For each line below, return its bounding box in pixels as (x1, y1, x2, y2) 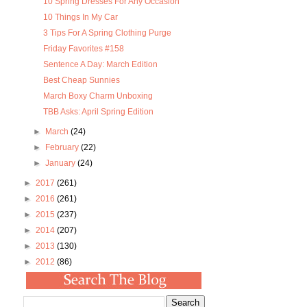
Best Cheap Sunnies (43, 75, 121, 86)
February (45, 143, 81, 153)
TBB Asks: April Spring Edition (43, 107, 154, 117)
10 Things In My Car (43, 12, 119, 23)
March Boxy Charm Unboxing (43, 91, 153, 101)
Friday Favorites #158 (43, 44, 125, 54)
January (45, 158, 77, 169)
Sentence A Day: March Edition (43, 60, 158, 70)
